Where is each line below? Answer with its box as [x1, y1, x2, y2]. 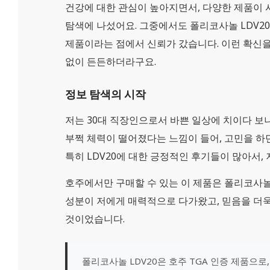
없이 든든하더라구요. [64, 54, 156, 68]
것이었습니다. [64, 212, 125, 225]
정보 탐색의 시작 [64, 87, 146, 101]
